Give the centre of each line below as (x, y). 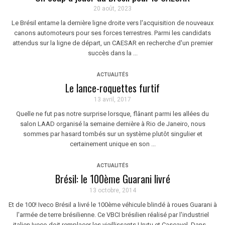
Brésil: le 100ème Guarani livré (113, 179)
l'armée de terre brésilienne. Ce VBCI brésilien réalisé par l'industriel (113, 215)
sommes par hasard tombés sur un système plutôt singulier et (113, 134)
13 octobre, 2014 (113, 191)
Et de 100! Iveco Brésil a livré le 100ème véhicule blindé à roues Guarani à (113, 205)
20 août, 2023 (113, 9)
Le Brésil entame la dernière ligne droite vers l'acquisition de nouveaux (113, 23)
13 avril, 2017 (113, 100)
